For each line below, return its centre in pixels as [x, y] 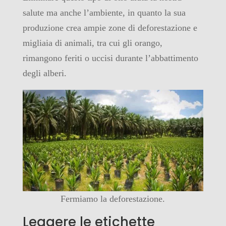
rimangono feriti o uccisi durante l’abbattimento [110, 58]
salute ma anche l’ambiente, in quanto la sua [104, 12]
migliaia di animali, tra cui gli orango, [92, 43]
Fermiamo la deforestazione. [113, 199]
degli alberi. [44, 73]
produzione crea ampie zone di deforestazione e [110, 27]
